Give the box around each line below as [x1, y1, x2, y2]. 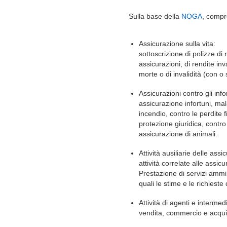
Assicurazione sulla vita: [139, 40, 215, 48]
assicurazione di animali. [139, 130, 217, 138]
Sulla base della [129, 12, 181, 20]
